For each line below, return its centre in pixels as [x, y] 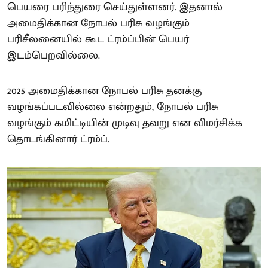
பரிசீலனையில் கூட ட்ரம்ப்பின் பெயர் [98, 39]
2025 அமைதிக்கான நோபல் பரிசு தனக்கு [104, 91]
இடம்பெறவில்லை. [54, 55]
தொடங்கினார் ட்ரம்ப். [58, 139]
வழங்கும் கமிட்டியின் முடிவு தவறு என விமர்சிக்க [125, 123]
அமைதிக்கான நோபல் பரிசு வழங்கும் [98, 23]
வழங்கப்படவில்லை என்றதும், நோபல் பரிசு [113, 107]
